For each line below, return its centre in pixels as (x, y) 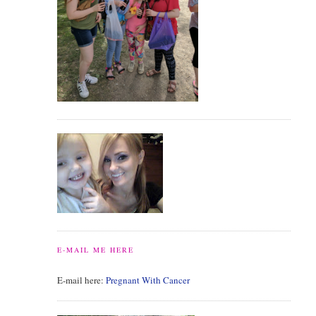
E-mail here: (81, 280)
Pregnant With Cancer (147, 280)
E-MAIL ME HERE (95, 250)
